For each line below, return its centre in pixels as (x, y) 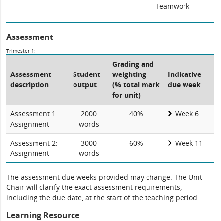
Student (87, 74)
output (85, 85)
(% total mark (136, 85)
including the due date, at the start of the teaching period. (103, 198)
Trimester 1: (21, 51)
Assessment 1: (34, 114)
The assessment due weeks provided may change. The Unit (105, 177)
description (30, 85)
